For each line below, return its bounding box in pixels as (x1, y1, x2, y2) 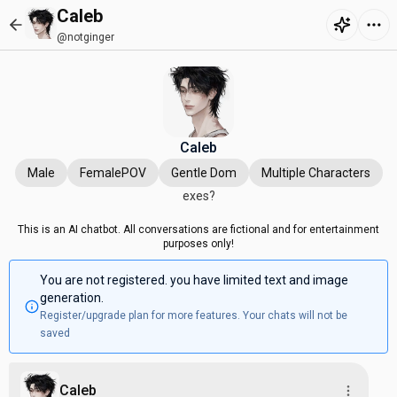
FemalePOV (79, 166, 146, 180)
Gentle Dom (170, 166, 237, 180)
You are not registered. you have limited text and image (39, 273, 348, 287)
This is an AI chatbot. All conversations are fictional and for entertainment (18, 223, 379, 236)
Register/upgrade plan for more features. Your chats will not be (39, 309, 347, 322)
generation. (39, 291, 104, 305)
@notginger (57, 31, 114, 43)
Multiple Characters (261, 166, 370, 180)
